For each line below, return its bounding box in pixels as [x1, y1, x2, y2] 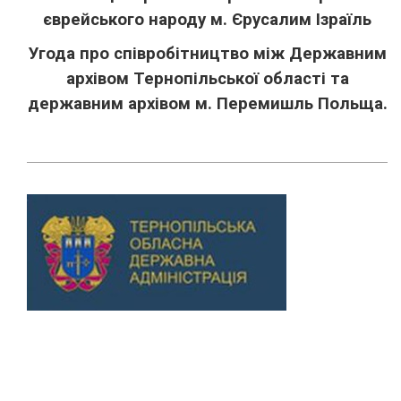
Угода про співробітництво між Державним [28, 44, 387, 64]
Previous [29, 250, 79, 265]
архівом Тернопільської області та [65, 69, 349, 89]
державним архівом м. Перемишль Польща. [27, 94, 388, 114]
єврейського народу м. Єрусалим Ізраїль [43, 10, 371, 30]
